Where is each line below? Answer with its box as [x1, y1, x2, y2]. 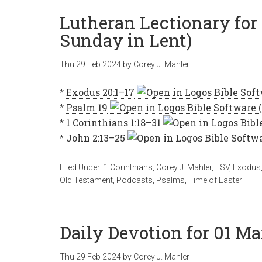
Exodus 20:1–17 [66, 86, 135, 98]
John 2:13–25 [66, 132, 125, 144]
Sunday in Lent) [60, 29, 192, 51]
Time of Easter [188, 175, 242, 185]
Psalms [156, 175, 185, 185]
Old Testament [60, 175, 113, 185]
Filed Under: [60, 163, 104, 172]
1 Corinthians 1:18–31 [66, 116, 161, 129]
